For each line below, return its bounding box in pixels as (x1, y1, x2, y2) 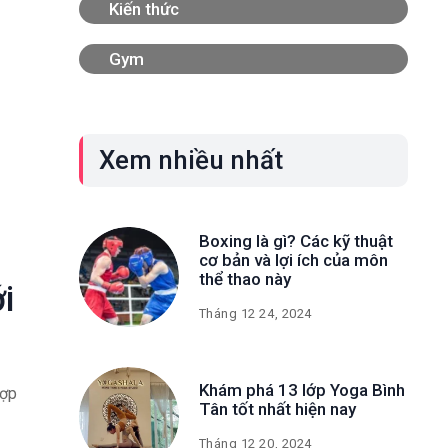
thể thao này (198, 268, 291, 289)
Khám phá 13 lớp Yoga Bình (198, 380, 405, 400)
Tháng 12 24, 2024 (198, 305, 312, 321)
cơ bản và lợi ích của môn (198, 249, 388, 270)
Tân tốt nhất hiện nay (198, 399, 356, 419)
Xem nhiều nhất (98, 145, 283, 175)
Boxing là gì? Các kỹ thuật (198, 230, 393, 251)
